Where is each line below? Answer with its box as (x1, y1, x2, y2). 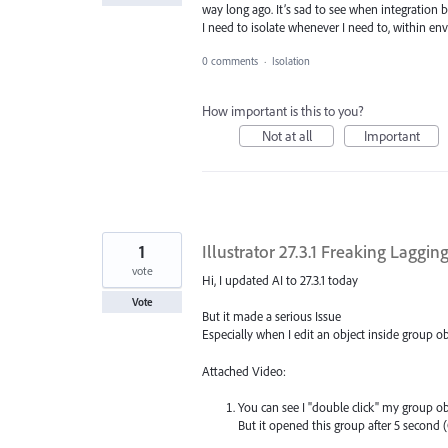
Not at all (261, 127, 312, 146)
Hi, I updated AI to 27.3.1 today (202, 272, 358, 289)
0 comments (202, 54, 258, 69)
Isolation (272, 54, 310, 69)
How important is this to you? (202, 102, 364, 121)
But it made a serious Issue (202, 308, 341, 325)
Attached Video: (202, 362, 286, 379)
